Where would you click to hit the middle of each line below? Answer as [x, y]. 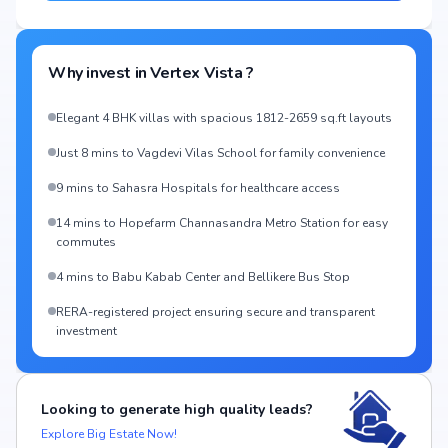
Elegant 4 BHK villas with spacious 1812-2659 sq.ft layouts [224, 118]
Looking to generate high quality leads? [177, 409]
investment [86, 331]
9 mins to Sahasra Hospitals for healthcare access [198, 188]
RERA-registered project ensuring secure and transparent [215, 312]
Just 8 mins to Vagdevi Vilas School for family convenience [220, 153]
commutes [86, 242]
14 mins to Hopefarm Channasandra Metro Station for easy [222, 223]
